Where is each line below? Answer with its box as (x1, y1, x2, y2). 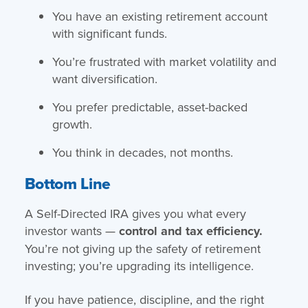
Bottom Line (24, 171, 111, 195)
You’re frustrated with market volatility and (52, 52, 276, 70)
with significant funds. (52, 24, 167, 42)
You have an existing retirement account (52, 7, 267, 25)
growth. (52, 115, 92, 133)
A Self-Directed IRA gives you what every (24, 204, 246, 222)
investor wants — (24, 221, 119, 239)
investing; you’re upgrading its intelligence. (24, 256, 254, 274)
